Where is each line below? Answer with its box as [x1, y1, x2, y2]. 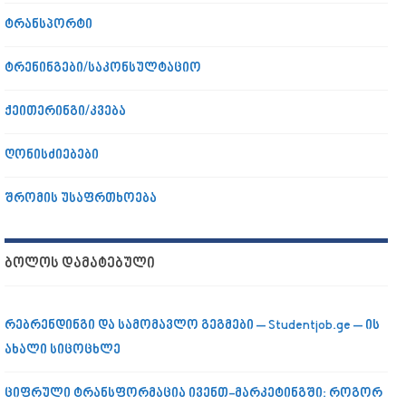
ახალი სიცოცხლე [5, 341, 121, 359]
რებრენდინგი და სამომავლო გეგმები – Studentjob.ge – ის [5, 316, 380, 334]
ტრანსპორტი [5, 15, 92, 34]
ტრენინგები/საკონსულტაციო [5, 59, 201, 77]
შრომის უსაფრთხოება [5, 189, 157, 208]
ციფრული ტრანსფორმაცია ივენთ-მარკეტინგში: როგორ [5, 384, 382, 402]
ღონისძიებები [5, 146, 99, 164]
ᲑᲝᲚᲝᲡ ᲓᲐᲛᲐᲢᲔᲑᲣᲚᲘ [5, 255, 155, 273]
